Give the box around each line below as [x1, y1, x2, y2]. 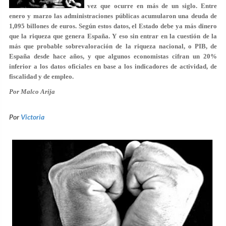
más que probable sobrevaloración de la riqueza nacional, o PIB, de [9, 42, 217, 50]
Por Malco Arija [9, 88, 55, 95]
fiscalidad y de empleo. [9, 73, 74, 80]
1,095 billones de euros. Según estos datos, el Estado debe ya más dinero [9, 22, 217, 30]
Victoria [21, 112, 44, 121]
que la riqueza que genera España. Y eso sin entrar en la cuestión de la [9, 32, 217, 40]
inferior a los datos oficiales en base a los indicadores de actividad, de [9, 63, 217, 70]
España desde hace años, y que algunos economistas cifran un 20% [9, 52, 217, 60]
